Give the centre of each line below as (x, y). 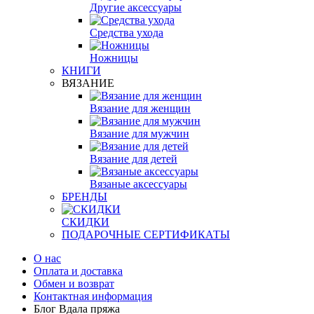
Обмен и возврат (74, 283)
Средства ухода (127, 32)
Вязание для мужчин (139, 133)
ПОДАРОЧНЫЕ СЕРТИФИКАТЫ (146, 234)
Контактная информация (93, 296)
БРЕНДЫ (84, 196)
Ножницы (114, 57)
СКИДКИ (86, 221)
